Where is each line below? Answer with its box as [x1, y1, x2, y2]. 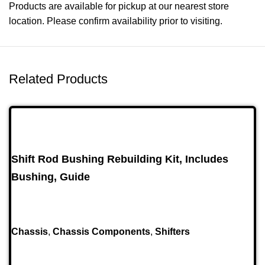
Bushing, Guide [11, 171, 90, 183]
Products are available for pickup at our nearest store [9, 1, 229, 12]
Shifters [155, 226, 190, 237]
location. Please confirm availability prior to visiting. [9, 16, 222, 27]
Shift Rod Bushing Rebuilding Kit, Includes [11, 153, 228, 166]
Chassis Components [53, 226, 150, 237]
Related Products [9, 72, 108, 87]
